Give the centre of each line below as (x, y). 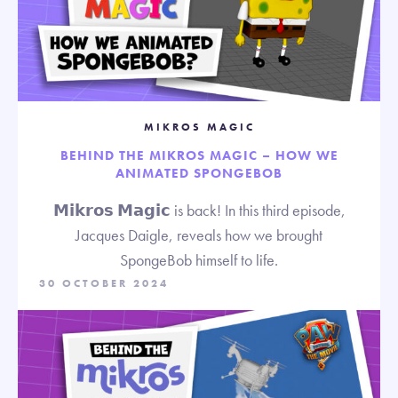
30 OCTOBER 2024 (104, 284)
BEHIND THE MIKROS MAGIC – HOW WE (199, 156)
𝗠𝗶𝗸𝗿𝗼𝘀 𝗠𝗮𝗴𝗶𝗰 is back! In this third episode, (199, 211)
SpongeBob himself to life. (199, 260)
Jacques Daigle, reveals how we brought (199, 235)
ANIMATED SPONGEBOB (199, 174)
